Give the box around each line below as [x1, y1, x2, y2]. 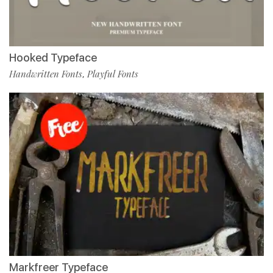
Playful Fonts [87, 68, 138, 80]
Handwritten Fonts [9, 68, 82, 80]
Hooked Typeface [9, 51, 97, 65]
